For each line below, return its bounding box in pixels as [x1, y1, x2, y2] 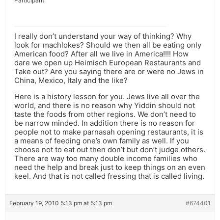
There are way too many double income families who [14, 154, 197, 164]
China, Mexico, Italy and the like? [14, 76, 128, 85]
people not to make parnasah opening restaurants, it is [14, 127, 203, 137]
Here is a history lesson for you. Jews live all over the [14, 92, 200, 102]
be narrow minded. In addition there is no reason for [14, 118, 195, 128]
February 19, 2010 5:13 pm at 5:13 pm [9, 199, 112, 207]
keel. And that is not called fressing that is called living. [14, 171, 204, 181]
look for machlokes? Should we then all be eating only [14, 40, 201, 50]
